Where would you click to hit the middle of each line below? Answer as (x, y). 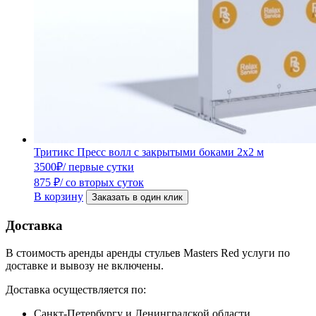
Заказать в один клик (137, 197)
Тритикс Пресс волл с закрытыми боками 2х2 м (149, 152)
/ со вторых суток (102, 183)
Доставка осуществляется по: (76, 289)
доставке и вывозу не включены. (85, 265)
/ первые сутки (98, 167)
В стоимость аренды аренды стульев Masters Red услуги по (148, 253)
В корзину (59, 197)
